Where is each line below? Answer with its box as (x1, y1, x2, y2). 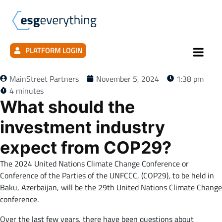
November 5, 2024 (96, 73, 159, 85)
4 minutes (9, 85, 44, 97)
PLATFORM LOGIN (25, 45, 82, 56)
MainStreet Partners (9, 73, 79, 85)
